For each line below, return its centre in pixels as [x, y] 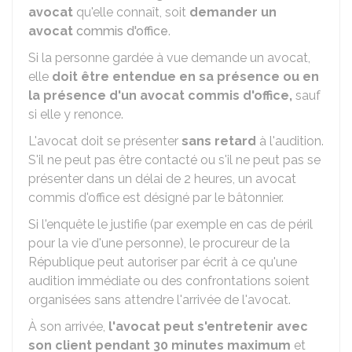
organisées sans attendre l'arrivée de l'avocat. [159, 300]
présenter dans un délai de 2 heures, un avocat [162, 179]
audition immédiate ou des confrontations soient [169, 281]
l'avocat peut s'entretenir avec [208, 326]
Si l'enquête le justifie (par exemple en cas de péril [170, 224]
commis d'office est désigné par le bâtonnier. [156, 198]
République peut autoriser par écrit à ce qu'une [163, 262]
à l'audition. [290, 141]
